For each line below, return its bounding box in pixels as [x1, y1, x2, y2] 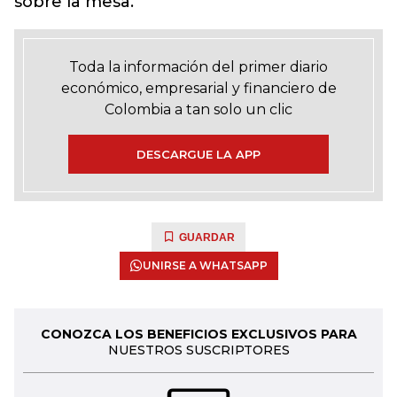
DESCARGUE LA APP [136, 147, 261, 161]
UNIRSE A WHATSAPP [142, 259, 268, 272]
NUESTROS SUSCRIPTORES [107, 342, 290, 358]
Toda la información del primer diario [69, 58, 328, 75]
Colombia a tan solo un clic [105, 101, 292, 118]
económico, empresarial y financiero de [60, 80, 337, 97]
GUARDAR [179, 231, 235, 244]
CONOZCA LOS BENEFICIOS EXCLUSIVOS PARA [40, 326, 357, 342]
